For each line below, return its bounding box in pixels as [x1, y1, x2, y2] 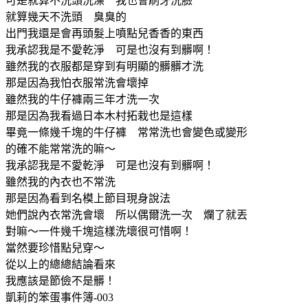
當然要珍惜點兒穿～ [5, 241, 104, 254]
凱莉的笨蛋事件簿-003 [5, 291, 113, 303]
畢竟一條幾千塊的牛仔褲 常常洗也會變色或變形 [5, 126, 247, 138]
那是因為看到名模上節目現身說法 [5, 192, 170, 204]
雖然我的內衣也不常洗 [5, 175, 115, 188]
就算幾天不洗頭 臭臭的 [5, 10, 126, 23]
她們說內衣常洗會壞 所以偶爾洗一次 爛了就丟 [5, 208, 247, 221]
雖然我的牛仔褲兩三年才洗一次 [5, 93, 159, 105]
